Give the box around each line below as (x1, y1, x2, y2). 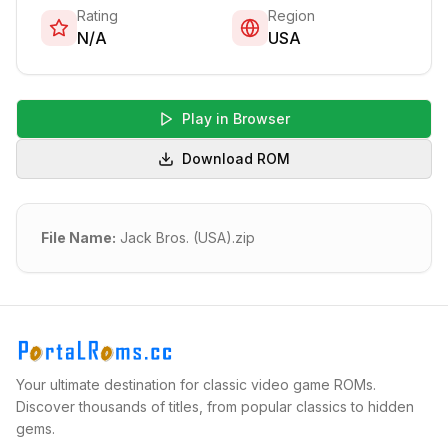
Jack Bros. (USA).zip (120, 228, 255, 246)
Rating (77, 6, 118, 24)
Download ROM (182, 149, 290, 167)
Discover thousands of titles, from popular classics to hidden (16, 398, 414, 415)
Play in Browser (182, 109, 290, 127)
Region (268, 6, 315, 24)
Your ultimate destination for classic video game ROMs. (16, 376, 376, 393)
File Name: (41, 228, 116, 246)
